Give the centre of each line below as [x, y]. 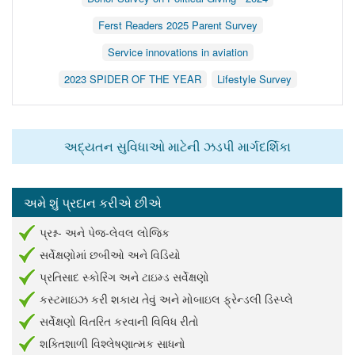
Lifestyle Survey [254, 78]
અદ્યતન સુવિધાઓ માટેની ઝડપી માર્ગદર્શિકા [177, 146]
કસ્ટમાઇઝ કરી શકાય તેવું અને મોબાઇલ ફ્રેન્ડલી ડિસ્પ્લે [166, 298]
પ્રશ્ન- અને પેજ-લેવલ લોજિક [105, 232]
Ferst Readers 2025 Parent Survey [177, 25]
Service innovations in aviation [177, 52]
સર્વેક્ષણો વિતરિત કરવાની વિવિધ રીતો [119, 321]
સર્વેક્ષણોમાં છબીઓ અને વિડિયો [110, 254]
